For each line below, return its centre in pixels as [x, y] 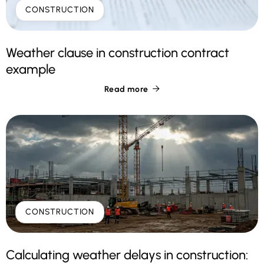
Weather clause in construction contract [118, 53]
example [31, 70]
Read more [126, 90]
